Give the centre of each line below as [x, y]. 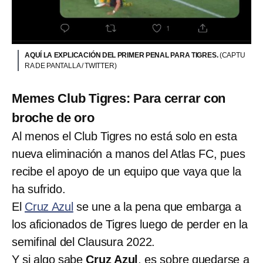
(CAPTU [232, 55]
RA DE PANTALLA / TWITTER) [71, 66]
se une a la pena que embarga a [157, 207]
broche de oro [53, 118]
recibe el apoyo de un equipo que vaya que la [127, 172]
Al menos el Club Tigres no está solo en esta [124, 136]
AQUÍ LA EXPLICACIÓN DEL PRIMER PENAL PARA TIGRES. [122, 55]
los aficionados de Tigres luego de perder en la [130, 225]
